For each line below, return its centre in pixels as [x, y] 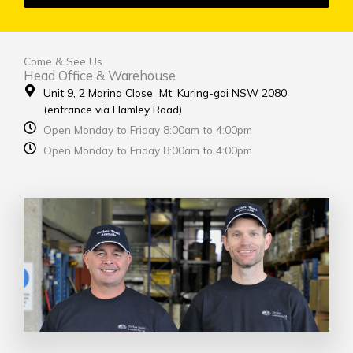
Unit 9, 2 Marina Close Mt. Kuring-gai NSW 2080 [168, 93]
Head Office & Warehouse [100, 76]
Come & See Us [63, 61]
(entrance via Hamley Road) [113, 110]
